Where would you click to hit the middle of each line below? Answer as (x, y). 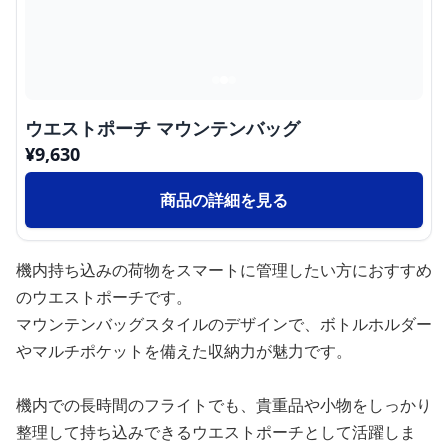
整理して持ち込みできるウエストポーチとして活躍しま (216, 432)
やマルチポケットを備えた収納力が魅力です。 (184, 351)
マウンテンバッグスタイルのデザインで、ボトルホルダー (224, 324)
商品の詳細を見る (224, 200)
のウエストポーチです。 (104, 297)
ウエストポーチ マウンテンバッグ (162, 128)
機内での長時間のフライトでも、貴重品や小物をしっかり (224, 405)
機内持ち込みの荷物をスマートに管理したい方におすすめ (224, 270)
